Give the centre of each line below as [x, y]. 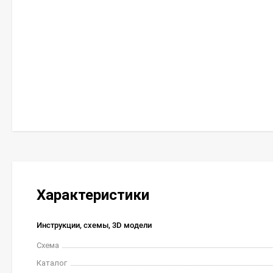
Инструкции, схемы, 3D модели [94, 225]
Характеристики [93, 195]
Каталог [52, 263]
